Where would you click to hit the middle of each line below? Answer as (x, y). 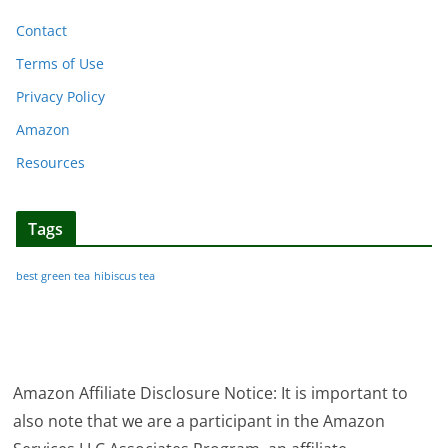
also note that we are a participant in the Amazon (199, 421)
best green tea (53, 275)
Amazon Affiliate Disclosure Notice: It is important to (211, 393)
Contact (41, 30)
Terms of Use (60, 63)
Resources (50, 162)
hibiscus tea (124, 275)
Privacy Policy (60, 96)
